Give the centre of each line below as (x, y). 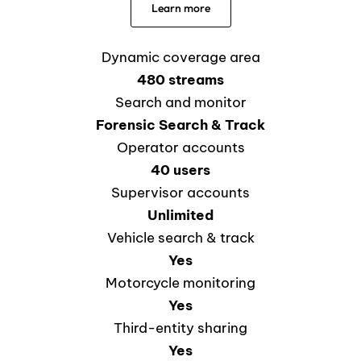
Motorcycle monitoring (180, 282)
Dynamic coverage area (180, 57)
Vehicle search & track (180, 237)
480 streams (180, 79)
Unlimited (180, 215)
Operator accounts (180, 147)
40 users (180, 170)
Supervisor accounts (180, 192)
